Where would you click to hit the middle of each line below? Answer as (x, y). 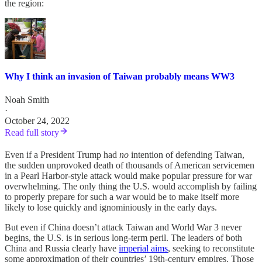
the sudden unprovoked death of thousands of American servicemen (130, 165)
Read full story (32, 132)
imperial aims (143, 248)
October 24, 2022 (37, 120)
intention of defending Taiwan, (187, 154)
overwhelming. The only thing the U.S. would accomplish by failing (131, 186)
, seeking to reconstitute (211, 248)
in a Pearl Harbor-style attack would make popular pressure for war (128, 175)
